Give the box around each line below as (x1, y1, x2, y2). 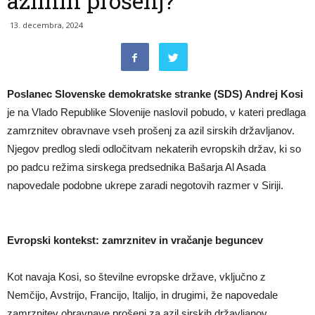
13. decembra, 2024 (10, 20, 83, 30)
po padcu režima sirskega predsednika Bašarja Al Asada (7, 161, 266, 173)
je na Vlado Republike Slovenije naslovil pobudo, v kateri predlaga (7, 106, 306, 118)
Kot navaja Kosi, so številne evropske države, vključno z (7, 271, 266, 283)
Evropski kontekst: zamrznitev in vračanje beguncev (7, 234, 263, 246)
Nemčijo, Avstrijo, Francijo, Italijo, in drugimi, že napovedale (7, 289, 278, 301)
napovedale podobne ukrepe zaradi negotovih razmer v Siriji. (7, 179, 283, 191)
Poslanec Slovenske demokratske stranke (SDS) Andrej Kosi (7, 88, 303, 100)
